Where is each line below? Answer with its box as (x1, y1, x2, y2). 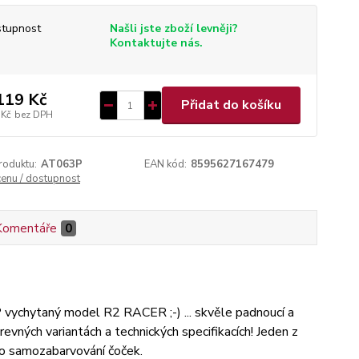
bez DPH (14, 107, 53, 121)
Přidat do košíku (180, 96, 281, 114)
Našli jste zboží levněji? (109, 21, 238, 36)
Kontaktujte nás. (109, 35, 203, 50)
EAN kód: (144, 157, 188, 171)
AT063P (40, 157, 83, 171)
